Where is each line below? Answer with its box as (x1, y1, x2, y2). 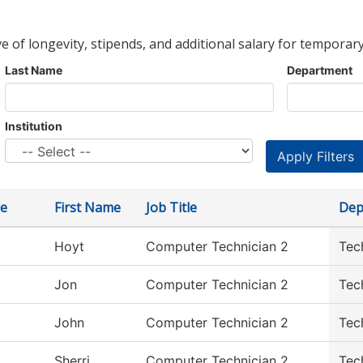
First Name (54, 199, 121, 216)
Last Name (5, 63, 62, 77)
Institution (5, 119, 62, 133)
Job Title (146, 199, 197, 216)
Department (287, 63, 352, 77)
